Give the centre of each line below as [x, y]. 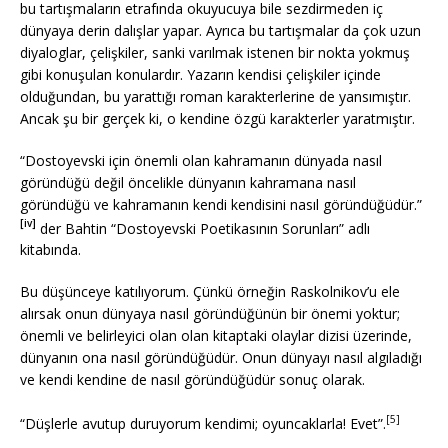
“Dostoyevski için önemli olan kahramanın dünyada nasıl [201, 160]
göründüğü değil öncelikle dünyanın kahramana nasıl [188, 182]
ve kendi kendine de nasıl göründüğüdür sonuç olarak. [192, 380]
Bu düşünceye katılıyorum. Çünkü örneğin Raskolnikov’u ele [210, 292]
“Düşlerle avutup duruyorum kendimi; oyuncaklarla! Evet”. [203, 423]
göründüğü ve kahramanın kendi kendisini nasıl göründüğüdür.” [221, 204]
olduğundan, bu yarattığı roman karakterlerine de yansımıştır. [215, 96]
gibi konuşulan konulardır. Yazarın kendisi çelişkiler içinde [200, 74]
